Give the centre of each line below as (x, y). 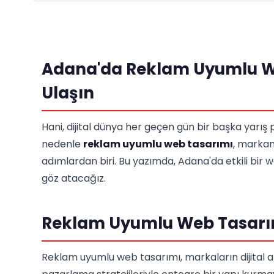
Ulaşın (68, 93)
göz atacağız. (74, 178)
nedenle (62, 144)
